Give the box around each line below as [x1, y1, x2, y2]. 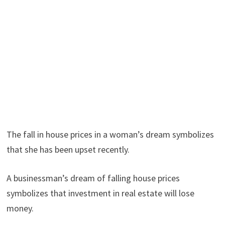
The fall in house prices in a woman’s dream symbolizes [6, 128, 214, 140]
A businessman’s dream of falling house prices [6, 172, 180, 184]
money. [6, 202, 34, 214]
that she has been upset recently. [6, 143, 130, 155]
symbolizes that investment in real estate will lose [6, 187, 194, 199]
